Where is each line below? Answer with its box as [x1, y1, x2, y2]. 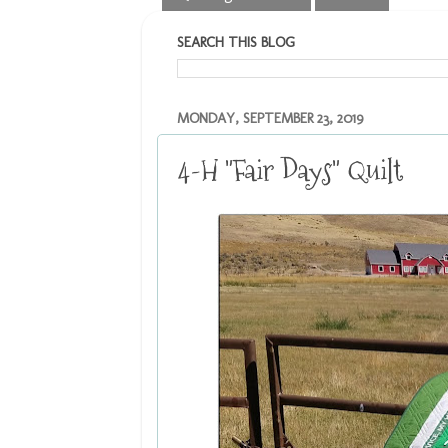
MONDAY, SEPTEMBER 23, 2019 [177, 108, 363, 127]
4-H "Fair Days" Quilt [178, 150, 403, 192]
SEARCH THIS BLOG [177, 32, 295, 51]
